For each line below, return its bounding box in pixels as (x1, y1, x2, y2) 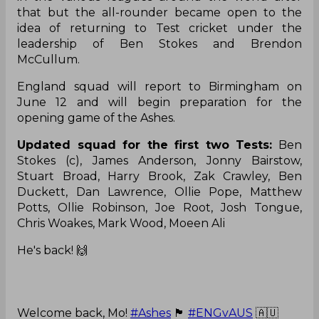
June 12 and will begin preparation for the (17, 95, 302, 109)
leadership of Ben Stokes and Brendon (17, 36, 302, 51)
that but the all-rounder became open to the (17, 5, 302, 19)
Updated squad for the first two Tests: (17, 137, 273, 152)
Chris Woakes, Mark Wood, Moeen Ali (17, 216, 225, 230)
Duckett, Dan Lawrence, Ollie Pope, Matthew (17, 184, 302, 199)
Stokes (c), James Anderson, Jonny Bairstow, (17, 153, 302, 167)
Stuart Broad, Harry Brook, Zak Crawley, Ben (17, 169, 302, 183)
